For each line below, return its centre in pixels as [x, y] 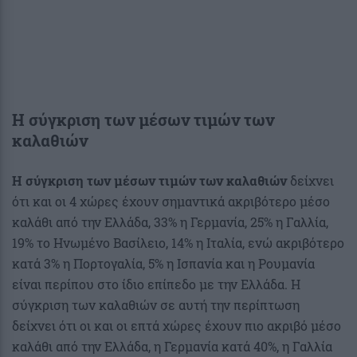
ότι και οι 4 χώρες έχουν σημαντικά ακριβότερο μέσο [171, 201]
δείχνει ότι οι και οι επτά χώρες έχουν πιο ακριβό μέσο [177, 325]
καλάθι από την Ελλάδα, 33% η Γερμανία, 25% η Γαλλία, [170, 222]
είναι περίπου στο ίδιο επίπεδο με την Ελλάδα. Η [156, 284]
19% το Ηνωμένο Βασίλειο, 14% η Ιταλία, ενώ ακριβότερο [178, 242]
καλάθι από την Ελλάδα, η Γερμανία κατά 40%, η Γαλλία [172, 346]
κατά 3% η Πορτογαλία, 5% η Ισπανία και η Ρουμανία [163, 263]
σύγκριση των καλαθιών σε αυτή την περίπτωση [156, 304]
